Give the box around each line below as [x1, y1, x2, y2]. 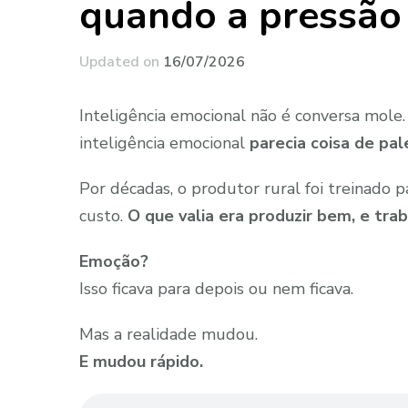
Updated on [79, 52, 163, 73]
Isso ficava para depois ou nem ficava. [79, 278, 353, 301]
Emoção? [79, 250, 148, 273]
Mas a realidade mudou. [79, 323, 258, 346]
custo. [79, 205, 127, 228]
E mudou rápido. [79, 351, 203, 373]
